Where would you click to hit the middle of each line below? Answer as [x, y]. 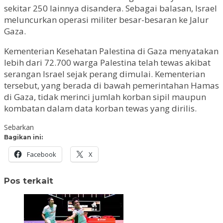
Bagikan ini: [23, 137]
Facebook [42, 154]
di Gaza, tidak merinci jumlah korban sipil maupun [105, 97]
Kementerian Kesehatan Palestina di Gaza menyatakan [111, 51]
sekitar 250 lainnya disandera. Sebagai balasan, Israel [111, 8]
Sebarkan [19, 127]
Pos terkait [29, 181]
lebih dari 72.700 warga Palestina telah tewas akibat [107, 62]
